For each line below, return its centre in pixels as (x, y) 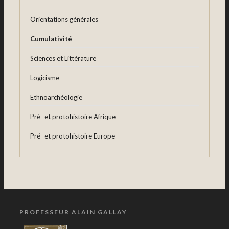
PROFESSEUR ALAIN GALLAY (73, 212)
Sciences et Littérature (63, 59)
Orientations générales (64, 20)
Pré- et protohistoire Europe (73, 136)
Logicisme (45, 78)
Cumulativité (51, 39)
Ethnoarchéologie (56, 97)
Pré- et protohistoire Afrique (73, 117)
